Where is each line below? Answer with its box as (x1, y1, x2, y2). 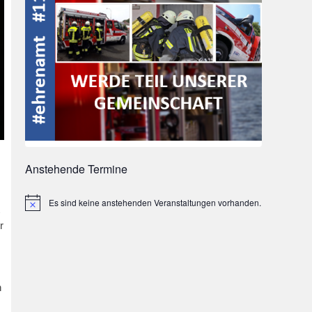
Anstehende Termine (25, 160, 127, 177)
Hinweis (24, 201, 55, 213)
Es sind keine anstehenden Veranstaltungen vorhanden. (49, 196, 261, 209)
